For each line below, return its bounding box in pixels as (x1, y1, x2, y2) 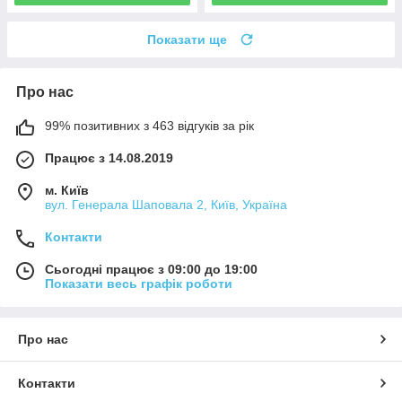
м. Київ (45, 183, 89, 198)
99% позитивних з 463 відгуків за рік (45, 118, 254, 134)
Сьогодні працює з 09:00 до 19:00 (45, 262, 258, 277)
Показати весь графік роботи (45, 276, 232, 292)
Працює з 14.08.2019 (45, 151, 173, 166)
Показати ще (147, 32, 227, 48)
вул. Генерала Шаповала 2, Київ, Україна (45, 197, 287, 213)
